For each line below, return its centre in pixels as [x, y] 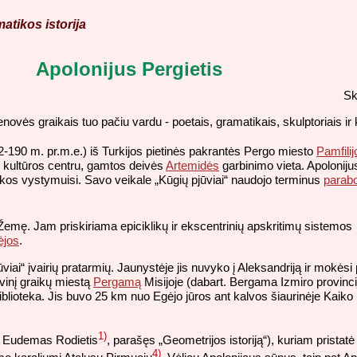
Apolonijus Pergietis [129, 69]
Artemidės [192, 165]
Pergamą [117, 281]
